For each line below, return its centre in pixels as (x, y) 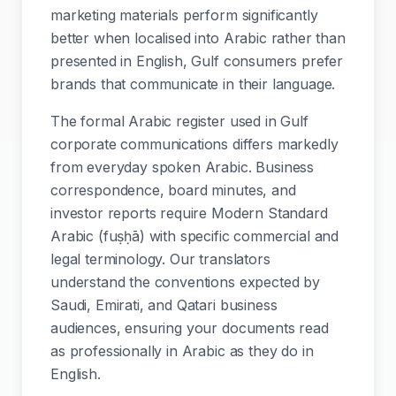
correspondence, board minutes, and (173, 190)
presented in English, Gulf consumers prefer (197, 61)
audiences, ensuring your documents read (190, 328)
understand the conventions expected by (185, 282)
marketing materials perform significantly (184, 15)
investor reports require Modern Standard (189, 213)
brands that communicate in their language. (193, 84)
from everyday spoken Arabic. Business (183, 167)
